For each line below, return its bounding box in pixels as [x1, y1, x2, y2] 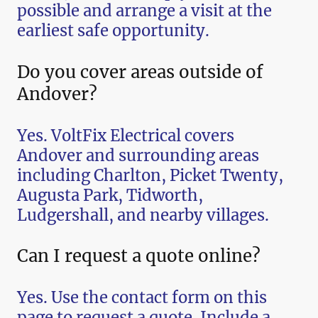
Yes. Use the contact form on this [17, 287, 267, 308]
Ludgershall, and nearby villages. [17, 204, 269, 225]
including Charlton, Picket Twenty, [17, 165, 283, 185]
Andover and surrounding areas [17, 145, 259, 165]
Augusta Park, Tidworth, [17, 185, 203, 205]
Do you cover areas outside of [17, 60, 263, 83]
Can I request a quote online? [17, 245, 261, 268]
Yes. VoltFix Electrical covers [17, 125, 234, 146]
